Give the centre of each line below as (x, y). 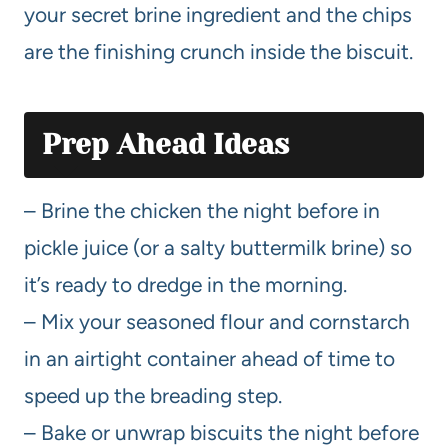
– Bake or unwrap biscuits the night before (221, 432)
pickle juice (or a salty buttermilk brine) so (218, 247)
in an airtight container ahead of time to (209, 358)
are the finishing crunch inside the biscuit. (218, 51)
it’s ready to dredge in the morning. (185, 284)
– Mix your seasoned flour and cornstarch (217, 321)
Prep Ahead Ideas (165, 144)
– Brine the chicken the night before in (202, 210)
